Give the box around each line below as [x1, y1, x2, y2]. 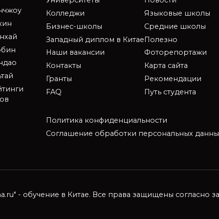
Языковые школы [144, 9, 210, 18]
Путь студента [144, 87, 196, 96]
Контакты [45, 61, 81, 70]
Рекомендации [144, 74, 201, 83]
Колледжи [45, 9, 85, 18]
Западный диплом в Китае [45, 35, 144, 44]
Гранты [45, 74, 72, 83]
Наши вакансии [45, 48, 105, 57]
